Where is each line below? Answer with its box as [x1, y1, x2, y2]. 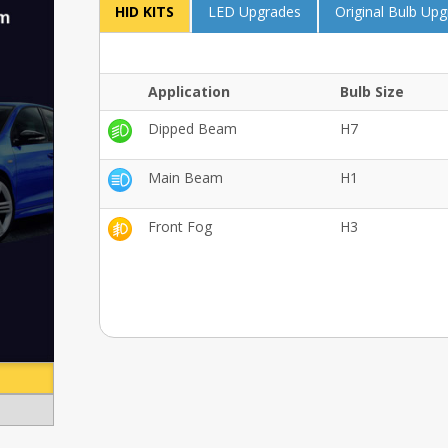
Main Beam [147, 168, 223, 187]
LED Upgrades [207, 2, 301, 21]
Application [147, 82, 230, 101]
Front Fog [147, 217, 212, 236]
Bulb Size [339, 82, 404, 101]
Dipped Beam [147, 119, 237, 138]
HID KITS [114, 2, 174, 21]
